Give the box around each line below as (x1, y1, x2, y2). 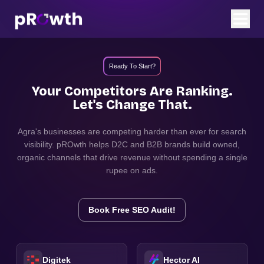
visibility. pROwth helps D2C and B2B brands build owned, (24, 140, 240, 149)
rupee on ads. (106, 166, 158, 175)
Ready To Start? (108, 62, 156, 70)
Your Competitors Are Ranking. (31, 84, 233, 99)
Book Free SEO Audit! (88, 205, 176, 214)
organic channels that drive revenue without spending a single (16, 153, 247, 162)
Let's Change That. (72, 97, 192, 113)
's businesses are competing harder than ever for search (35, 127, 246, 136)
